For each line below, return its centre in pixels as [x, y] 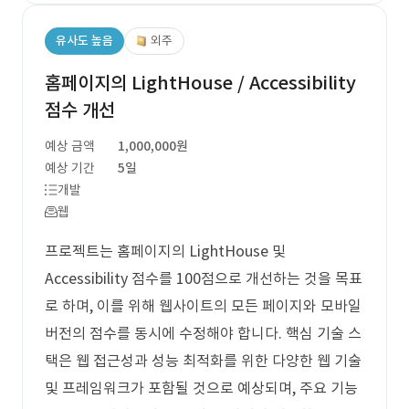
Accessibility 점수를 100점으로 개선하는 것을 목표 [204, 278]
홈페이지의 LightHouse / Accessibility [200, 83]
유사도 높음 [84, 41]
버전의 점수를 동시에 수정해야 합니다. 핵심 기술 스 [203, 333]
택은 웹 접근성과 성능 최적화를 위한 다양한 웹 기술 [203, 361]
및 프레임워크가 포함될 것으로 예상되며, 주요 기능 [201, 388]
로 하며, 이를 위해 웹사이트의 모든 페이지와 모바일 [203, 306]
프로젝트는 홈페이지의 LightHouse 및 [165, 251]
